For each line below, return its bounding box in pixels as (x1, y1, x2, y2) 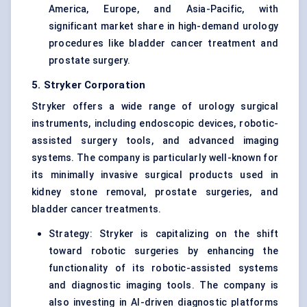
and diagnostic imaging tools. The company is (49, 280, 278, 291)
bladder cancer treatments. (32, 204, 162, 215)
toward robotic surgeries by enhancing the (49, 245, 278, 257)
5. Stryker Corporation (32, 79, 146, 92)
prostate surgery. (49, 55, 131, 66)
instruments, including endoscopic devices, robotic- (32, 118, 278, 130)
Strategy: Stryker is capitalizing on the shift (49, 228, 278, 240)
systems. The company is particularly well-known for (32, 152, 278, 164)
